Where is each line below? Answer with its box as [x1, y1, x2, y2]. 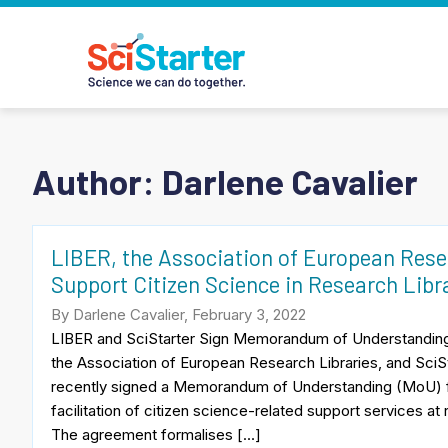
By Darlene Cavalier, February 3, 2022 [51, 304, 306, 324]
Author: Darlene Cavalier [32, 159, 418, 202]
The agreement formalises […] [51, 424, 261, 444]
